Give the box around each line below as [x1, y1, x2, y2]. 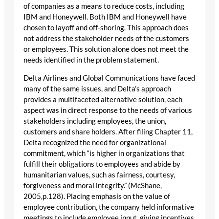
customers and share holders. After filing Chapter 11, [23, 128, 193, 136]
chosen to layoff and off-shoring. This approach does [23, 23, 189, 32]
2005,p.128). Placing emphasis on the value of [23, 192, 170, 201]
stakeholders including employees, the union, [23, 117, 166, 126]
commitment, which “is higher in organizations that [23, 149, 185, 158]
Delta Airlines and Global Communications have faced [23, 74, 195, 83]
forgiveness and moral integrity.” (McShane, [23, 181, 162, 190]
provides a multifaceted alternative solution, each [23, 95, 182, 104]
